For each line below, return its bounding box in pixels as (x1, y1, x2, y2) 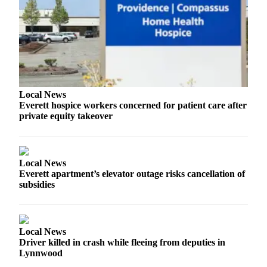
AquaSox (57, 23, 103, 36)
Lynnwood (19, 247, 63, 258)
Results (57, 176, 92, 188)
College (57, 114, 93, 126)
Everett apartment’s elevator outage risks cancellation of (19, 168, 245, 179)
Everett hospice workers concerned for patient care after (19, 100, 247, 110)
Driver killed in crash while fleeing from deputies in (19, 237, 225, 247)
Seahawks (57, 69, 106, 81)
